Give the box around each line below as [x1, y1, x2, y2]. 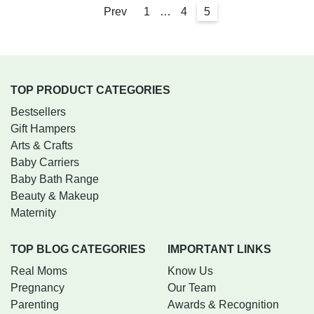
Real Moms [11, 264, 67, 277]
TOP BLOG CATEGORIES [11, 243, 146, 255]
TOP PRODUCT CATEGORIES [11, 83, 170, 96]
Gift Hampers [11, 122, 76, 135]
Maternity [11, 206, 56, 219]
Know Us [168, 264, 213, 277]
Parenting [11, 298, 59, 310]
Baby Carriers [11, 156, 79, 168]
